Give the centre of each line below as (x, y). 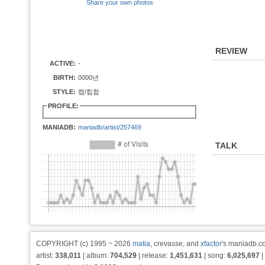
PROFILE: (63, 106)
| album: (96, 256)
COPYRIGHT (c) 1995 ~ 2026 (84, 244)
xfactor (211, 244)
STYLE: (64, 92)
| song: (215, 256)
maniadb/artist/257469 (110, 127)
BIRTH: (64, 77)
